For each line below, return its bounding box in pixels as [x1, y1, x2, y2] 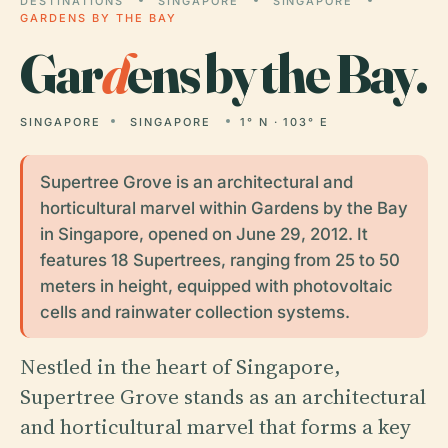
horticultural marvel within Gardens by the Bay [39, 197, 408, 218]
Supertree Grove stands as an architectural [20, 381, 426, 411]
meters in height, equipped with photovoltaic [39, 275, 393, 296]
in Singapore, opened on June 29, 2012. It [39, 223, 368, 244]
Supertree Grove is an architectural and [39, 171, 353, 192]
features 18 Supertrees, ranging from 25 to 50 [39, 249, 400, 270]
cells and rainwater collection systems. [39, 301, 350, 322]
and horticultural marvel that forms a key [20, 411, 411, 441]
